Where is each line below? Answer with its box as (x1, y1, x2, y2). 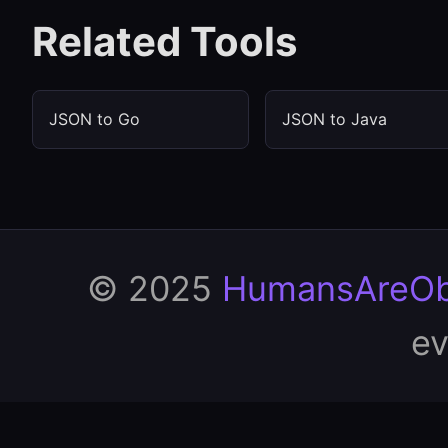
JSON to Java (282, 109, 387, 129)
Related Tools (32, 17, 298, 66)
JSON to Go (49, 109, 140, 129)
